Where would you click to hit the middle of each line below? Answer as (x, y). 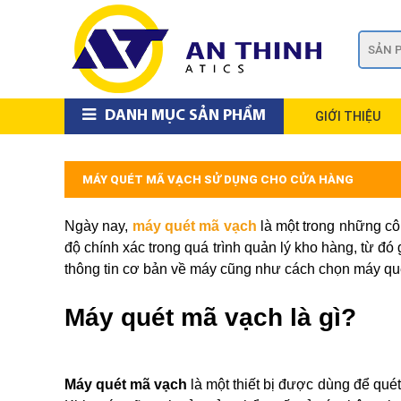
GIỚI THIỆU (348, 116)
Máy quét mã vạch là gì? (210, 317)
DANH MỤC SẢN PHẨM (185, 116)
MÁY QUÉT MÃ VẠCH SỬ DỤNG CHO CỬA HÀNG (218, 179)
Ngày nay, (98, 226)
